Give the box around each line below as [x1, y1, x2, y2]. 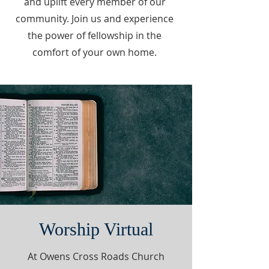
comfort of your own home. [32, 46, 157, 59]
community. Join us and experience [16, 12, 174, 25]
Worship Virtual [39, 219, 153, 239]
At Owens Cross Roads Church [28, 250, 165, 263]
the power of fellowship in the [28, 29, 162, 42]
